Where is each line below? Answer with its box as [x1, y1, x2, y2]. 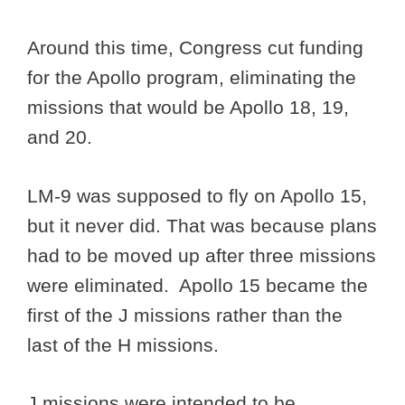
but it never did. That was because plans [27, 214, 377, 236]
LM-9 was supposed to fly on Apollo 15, [27, 184, 367, 206]
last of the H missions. [27, 334, 224, 355]
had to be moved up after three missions [27, 244, 376, 266]
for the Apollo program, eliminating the [27, 67, 356, 89]
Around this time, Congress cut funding [27, 37, 363, 59]
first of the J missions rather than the [27, 304, 343, 325]
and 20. [27, 127, 98, 148]
